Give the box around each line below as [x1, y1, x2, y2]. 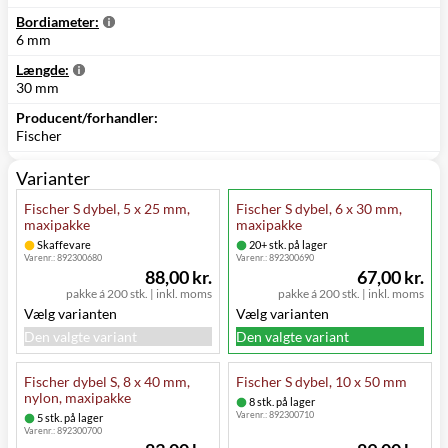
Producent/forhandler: [16, 109, 158, 127]
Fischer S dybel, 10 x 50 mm [236, 373, 407, 391]
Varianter [16, 167, 90, 190]
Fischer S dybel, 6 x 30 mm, [236, 200, 402, 218]
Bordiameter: [16, 13, 99, 31]
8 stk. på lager [247, 395, 315, 409]
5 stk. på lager [35, 411, 103, 425]
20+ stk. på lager [247, 238, 327, 252]
